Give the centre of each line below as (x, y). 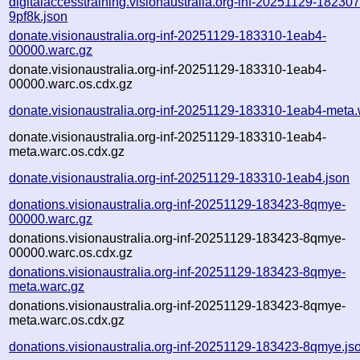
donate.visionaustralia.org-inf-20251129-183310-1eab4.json (180, 178)
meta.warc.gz (47, 286)
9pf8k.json (39, 16)
